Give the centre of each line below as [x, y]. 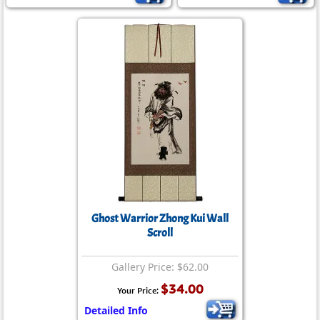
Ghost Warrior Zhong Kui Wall [160, 219]
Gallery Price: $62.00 [160, 267]
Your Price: [139, 290]
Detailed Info [116, 310]
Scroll [160, 233]
